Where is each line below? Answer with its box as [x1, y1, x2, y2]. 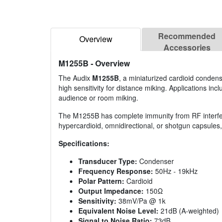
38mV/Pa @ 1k [116, 196, 166, 206]
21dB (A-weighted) [159, 206, 219, 216]
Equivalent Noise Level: [78, 206, 159, 216]
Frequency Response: [78, 166, 153, 176]
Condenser [137, 156, 174, 166]
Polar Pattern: [78, 176, 124, 186]
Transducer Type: [78, 156, 137, 166]
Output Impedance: [78, 186, 144, 196]
